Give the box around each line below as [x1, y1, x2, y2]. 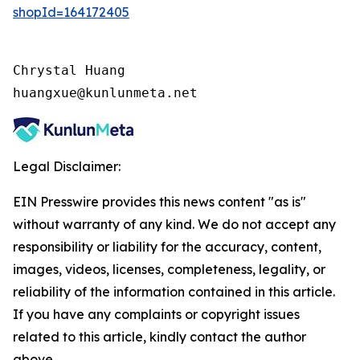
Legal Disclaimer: [13, 157, 121, 174]
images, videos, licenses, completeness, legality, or [13, 260, 325, 277]
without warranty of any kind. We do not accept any [13, 215, 336, 232]
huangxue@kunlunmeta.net [13, 84, 198, 100]
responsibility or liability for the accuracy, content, [13, 238, 321, 255]
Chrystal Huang [13, 62, 125, 78]
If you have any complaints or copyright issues [13, 305, 300, 322]
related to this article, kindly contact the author [13, 328, 306, 345]
